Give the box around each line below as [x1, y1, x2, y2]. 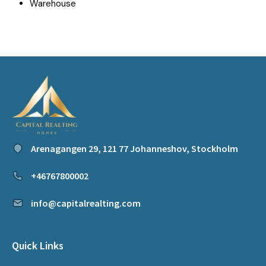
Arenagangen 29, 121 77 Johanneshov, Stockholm [31, 142, 238, 154]
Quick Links [12, 239, 64, 252]
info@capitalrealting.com [31, 197, 141, 209]
